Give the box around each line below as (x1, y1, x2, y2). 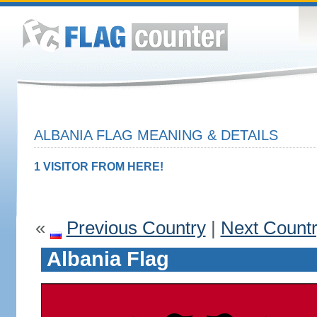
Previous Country (66, 217, 206, 238)
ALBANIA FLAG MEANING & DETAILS (33, 127, 278, 143)
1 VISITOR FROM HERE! (33, 161, 163, 173)
